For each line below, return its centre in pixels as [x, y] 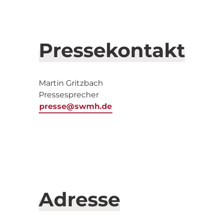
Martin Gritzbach [71, 83]
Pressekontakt [112, 50]
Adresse [79, 199]
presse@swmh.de [76, 106]
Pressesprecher [69, 95]
